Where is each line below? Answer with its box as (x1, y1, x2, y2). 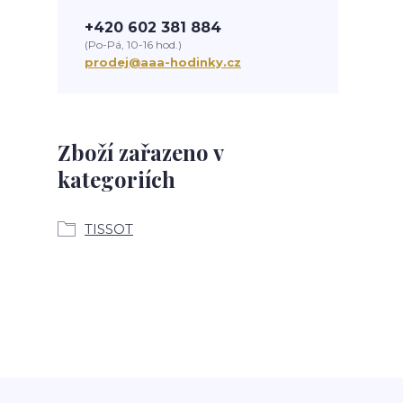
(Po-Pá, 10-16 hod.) (85, 38, 182, 51)
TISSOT (85, 220, 133, 237)
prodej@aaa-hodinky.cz (85, 55, 241, 69)
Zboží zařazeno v (58, 138, 223, 166)
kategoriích (58, 165, 175, 193)
